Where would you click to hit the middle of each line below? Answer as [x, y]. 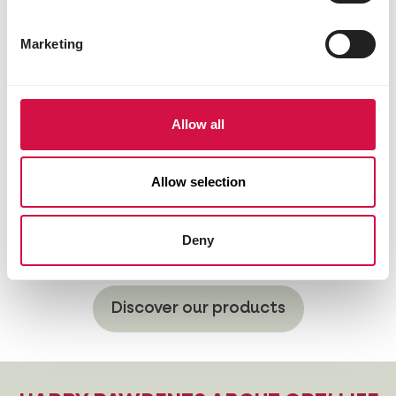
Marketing [52, 43]
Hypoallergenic [145, 255]
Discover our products [198, 309]
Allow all [198, 124]
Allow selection [198, 182]
